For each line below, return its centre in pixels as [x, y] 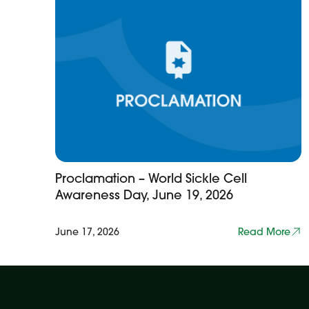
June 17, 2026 [87, 232]
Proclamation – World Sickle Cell [151, 178]
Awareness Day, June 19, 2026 [144, 195]
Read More [265, 232]
